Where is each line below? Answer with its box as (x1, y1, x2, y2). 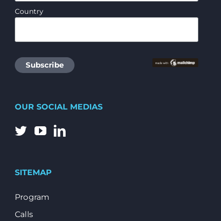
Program (15, 192, 50, 202)
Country (15, 7, 44, 16)
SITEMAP (15, 168, 52, 178)
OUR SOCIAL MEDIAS (15, 102, 103, 112)
